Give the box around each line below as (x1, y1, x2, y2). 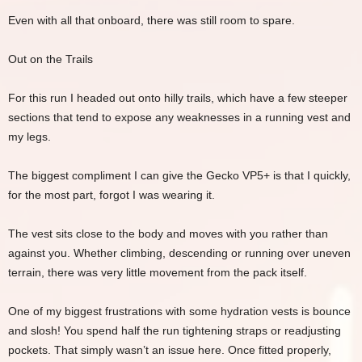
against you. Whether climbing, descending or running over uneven (8, 246, 351, 259)
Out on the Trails (8, 52, 93, 65)
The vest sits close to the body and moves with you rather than (8, 226, 328, 240)
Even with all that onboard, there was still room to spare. (8, 13, 295, 27)
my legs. (8, 129, 51, 143)
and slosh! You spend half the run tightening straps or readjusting (8, 323, 341, 337)
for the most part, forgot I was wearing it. (8, 187, 215, 201)
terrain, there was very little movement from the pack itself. (8, 265, 307, 279)
